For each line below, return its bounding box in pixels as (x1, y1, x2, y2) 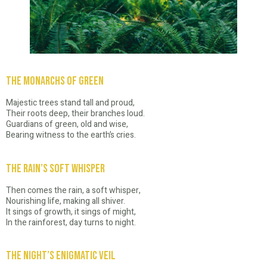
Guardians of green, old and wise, (6, 118, 128, 131)
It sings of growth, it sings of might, (6, 205, 136, 218)
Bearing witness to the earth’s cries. (6, 129, 136, 142)
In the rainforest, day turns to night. (6, 216, 136, 229)
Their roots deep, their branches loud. (6, 107, 145, 120)
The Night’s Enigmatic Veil (6, 249, 116, 263)
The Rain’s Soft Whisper (6, 161, 105, 176)
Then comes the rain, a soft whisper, (6, 184, 141, 197)
